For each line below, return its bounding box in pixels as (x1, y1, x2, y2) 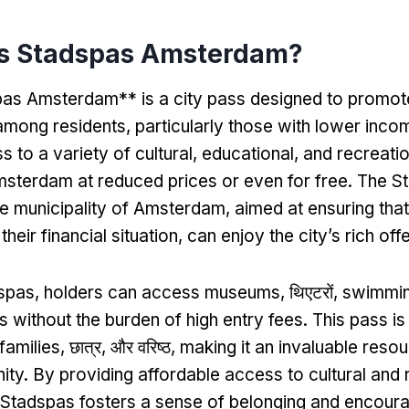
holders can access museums (44, 282, 280, 304)
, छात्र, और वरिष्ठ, (60, 337, 180, 359)
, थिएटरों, (280, 282, 342, 304)
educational (202, 143, 294, 165)
